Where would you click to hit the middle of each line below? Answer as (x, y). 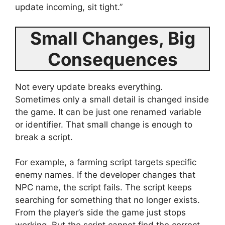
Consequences (113, 59)
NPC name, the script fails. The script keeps (103, 187)
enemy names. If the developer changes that (105, 175)
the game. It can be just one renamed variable (108, 112)
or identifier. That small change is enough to (104, 124)
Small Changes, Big (113, 38)
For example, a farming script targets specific (106, 162)
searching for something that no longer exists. (107, 200)
